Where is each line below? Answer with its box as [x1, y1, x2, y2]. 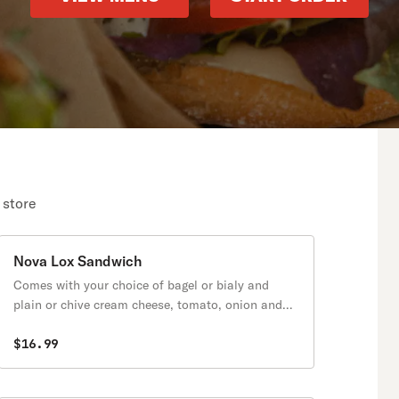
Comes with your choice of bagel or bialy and [13, 277, 269, 293]
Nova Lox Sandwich [13, 252, 142, 270]
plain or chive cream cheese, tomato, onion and [13, 297, 282, 313]
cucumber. [13, 316, 71, 332]
